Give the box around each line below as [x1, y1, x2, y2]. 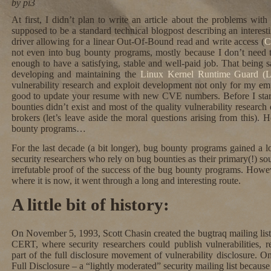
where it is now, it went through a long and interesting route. [11, 175, 241, 186]
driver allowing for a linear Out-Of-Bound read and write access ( [11, 36, 264, 47]
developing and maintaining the [11, 69, 140, 79]
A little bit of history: [11, 195, 169, 214]
